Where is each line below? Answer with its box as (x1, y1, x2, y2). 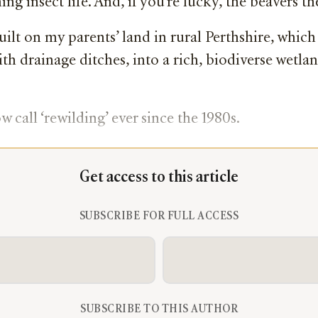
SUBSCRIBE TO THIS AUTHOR (80, 304, 238, 316)
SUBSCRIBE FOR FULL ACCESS (79, 211, 239, 223)
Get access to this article (79, 170, 238, 187)
